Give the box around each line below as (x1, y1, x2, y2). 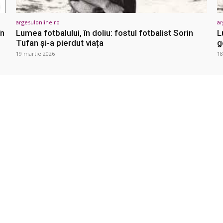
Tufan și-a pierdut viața (16, 38, 104, 48)
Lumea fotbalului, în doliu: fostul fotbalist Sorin (16, 28, 193, 38)
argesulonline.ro (16, 18, 60, 26)
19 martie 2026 (16, 50, 55, 58)
